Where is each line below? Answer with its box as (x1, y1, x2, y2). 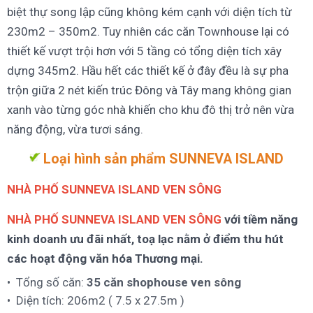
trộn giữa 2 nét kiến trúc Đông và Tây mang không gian (7, 83, 291, 98)
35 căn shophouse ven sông (87, 275, 241, 290)
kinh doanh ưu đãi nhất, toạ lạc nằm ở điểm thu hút (7, 232, 284, 247)
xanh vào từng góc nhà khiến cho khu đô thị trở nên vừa (7, 103, 294, 117)
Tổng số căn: (16, 275, 87, 290)
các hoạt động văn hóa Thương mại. (7, 252, 203, 266)
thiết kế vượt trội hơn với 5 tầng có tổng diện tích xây (7, 44, 282, 59)
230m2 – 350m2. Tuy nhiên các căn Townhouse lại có (7, 24, 289, 39)
